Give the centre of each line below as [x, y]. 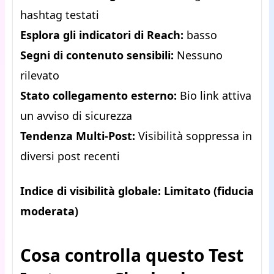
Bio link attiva [214, 96]
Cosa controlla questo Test [132, 255]
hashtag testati [60, 15]
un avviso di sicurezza [76, 116]
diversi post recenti [70, 156]
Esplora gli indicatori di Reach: [102, 35]
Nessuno [198, 55]
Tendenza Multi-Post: [78, 136]
